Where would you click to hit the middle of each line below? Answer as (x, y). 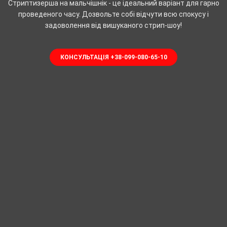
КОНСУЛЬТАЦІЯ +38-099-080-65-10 (113, 57)
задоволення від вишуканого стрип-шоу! (113, 25)
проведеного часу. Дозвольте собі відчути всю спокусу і (113, 14)
